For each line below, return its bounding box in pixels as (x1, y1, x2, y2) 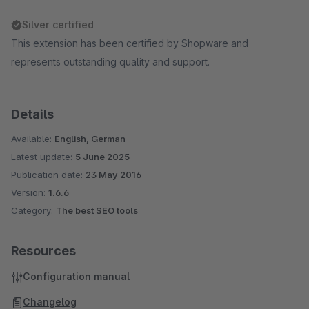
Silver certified (22, 19, 94, 30)
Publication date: (11, 169, 86, 180)
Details (11, 107, 54, 121)
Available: (11, 133, 54, 144)
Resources (11, 243, 76, 258)
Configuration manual (23, 270, 130, 282)
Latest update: (11, 151, 75, 162)
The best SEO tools (56, 205, 138, 216)
